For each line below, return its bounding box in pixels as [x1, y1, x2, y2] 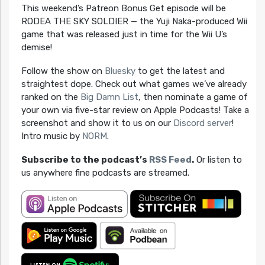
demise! [21, 41, 52, 53]
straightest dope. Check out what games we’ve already [21, 78, 247, 89]
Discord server [173, 117, 232, 128]
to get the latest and [135, 65, 225, 76]
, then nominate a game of [138, 91, 248, 102]
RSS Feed [148, 154, 192, 165]
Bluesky [104, 65, 135, 76]
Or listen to [193, 154, 242, 165]
